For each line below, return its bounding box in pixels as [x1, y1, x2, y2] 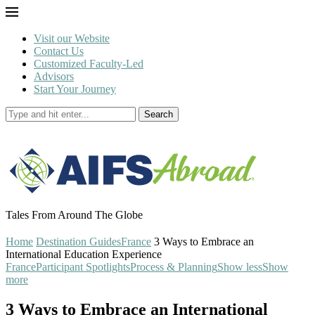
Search [144, 109, 173, 120]
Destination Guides [36, 236, 121, 247]
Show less [217, 261, 262, 273]
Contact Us [34, 45, 84, 57]
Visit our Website [34, 32, 110, 44]
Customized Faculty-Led [34, 58, 143, 70]
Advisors [34, 70, 74, 82]
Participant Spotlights [36, 261, 130, 273]
